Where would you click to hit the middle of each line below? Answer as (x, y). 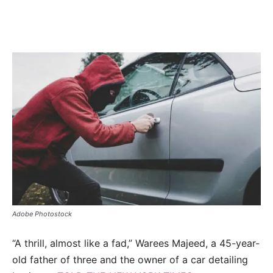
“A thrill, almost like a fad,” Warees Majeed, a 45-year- (136, 243)
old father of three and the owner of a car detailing (130, 260)
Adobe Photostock (42, 214)
